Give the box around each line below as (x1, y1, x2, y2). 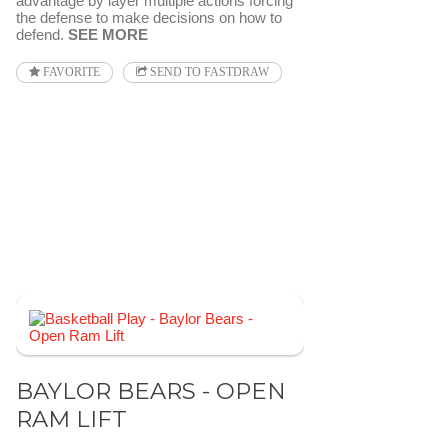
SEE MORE (68, 26, 148, 44)
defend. (16, 26, 68, 44)
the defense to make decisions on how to (16, 9, 282, 27)
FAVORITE (40, 66, 100, 79)
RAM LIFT (16, 405, 127, 433)
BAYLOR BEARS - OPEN (16, 377, 286, 405)
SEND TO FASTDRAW (147, 66, 269, 79)
